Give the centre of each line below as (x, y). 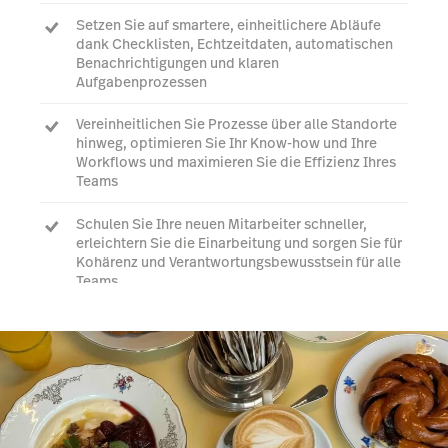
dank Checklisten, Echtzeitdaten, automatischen (234, 43)
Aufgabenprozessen (141, 81)
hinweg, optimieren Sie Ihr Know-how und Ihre (226, 143)
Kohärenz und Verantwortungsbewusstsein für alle (238, 261)
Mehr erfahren (224, 355)
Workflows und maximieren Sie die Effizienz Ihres (236, 162)
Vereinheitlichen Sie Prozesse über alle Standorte (236, 124)
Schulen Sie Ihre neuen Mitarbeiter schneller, (221, 223)
